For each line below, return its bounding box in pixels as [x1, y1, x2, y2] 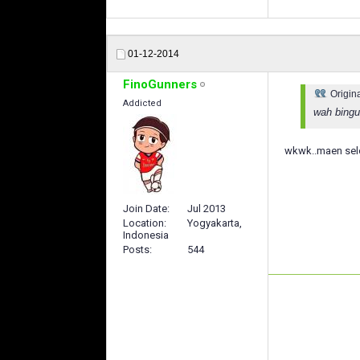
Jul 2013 [187, 202, 226, 215]
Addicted [123, 98, 162, 109]
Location [123, 216, 164, 229]
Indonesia [123, 228, 169, 241]
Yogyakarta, [187, 216, 242, 229]
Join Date [123, 202, 167, 215]
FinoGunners [123, 77, 197, 92]
